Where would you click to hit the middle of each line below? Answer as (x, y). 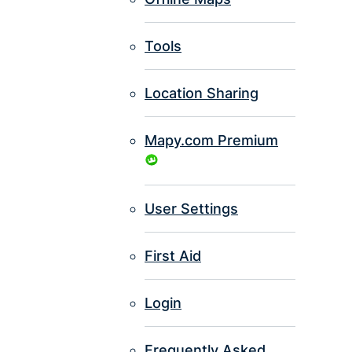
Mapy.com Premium (211, 141)
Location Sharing (202, 93)
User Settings (191, 209)
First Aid (173, 256)
